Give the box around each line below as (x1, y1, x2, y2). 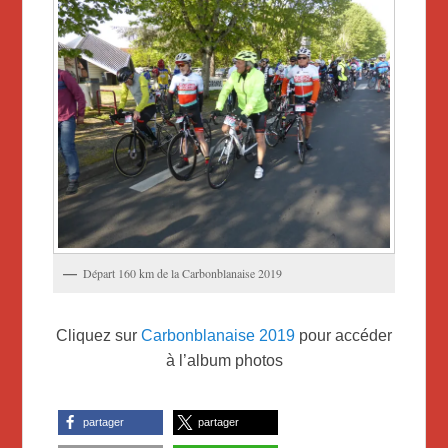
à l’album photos (165, 351, 283, 369)
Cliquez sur (56, 326, 141, 344)
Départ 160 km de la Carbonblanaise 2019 (83, 264, 283, 281)
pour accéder (295, 326, 392, 344)
